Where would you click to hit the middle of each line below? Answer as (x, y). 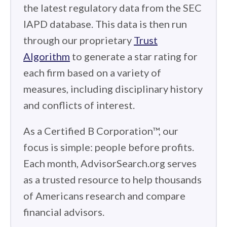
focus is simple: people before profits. (109, 147)
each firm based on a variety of (92, 72)
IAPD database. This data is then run (105, 24)
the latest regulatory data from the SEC (112, 8)
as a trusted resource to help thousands (112, 179)
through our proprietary (79, 40)
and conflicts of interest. (79, 105)
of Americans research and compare (104, 196)
